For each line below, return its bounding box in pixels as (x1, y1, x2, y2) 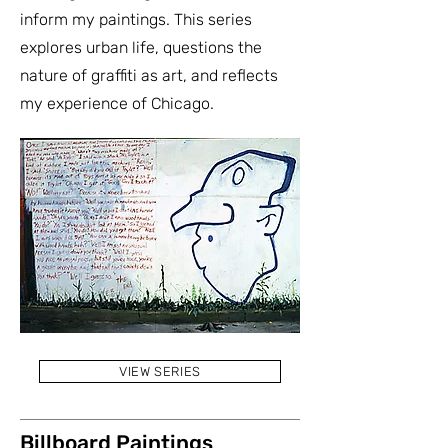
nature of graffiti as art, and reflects (20, 66, 278, 86)
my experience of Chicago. (20, 94, 214, 114)
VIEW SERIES (118, 364, 202, 380)
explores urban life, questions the (20, 38, 262, 58)
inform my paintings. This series (20, 10, 252, 30)
